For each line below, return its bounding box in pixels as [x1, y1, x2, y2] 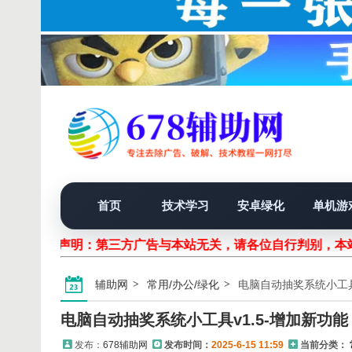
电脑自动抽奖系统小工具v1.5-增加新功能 [60, 311, 348, 328]
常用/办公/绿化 [147, 278, 219, 291]
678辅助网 [103, 339, 148, 350]
